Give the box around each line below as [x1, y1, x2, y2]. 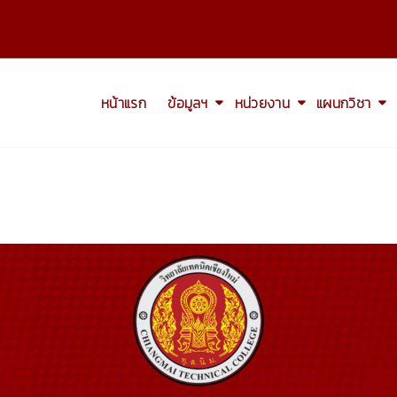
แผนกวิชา [316, 92, 371, 113]
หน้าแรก [101, 92, 146, 113]
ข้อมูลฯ [167, 92, 208, 113]
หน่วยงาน [234, 92, 290, 113]
